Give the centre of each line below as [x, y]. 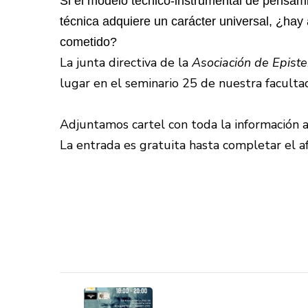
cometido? [88, 42]
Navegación [125, 287]
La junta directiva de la [126, 63]
